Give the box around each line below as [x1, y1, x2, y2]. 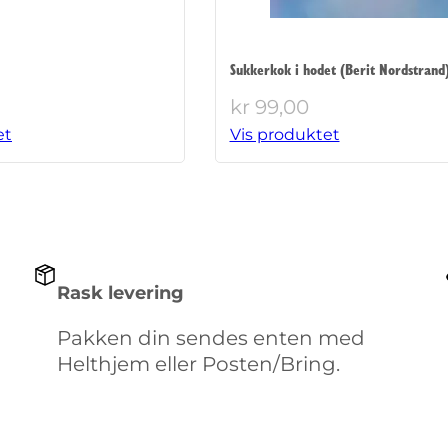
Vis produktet [229, 125, 340, 145]
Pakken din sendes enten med [56, 325, 365, 350]
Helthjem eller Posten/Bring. [56, 351, 345, 376]
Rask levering [56, 281, 184, 304]
